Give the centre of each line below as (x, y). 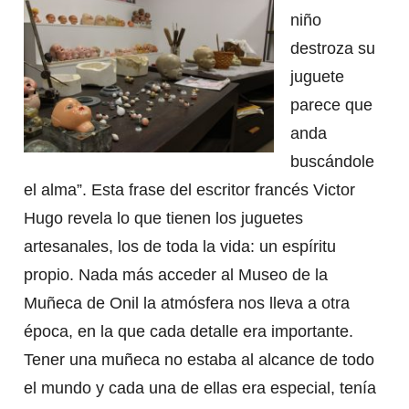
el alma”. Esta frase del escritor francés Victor (189, 189)
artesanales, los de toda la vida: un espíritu (179, 246)
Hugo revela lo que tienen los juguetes (163, 218)
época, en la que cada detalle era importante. (188, 331)
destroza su (332, 48)
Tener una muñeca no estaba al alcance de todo (199, 359)
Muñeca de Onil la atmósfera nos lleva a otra (186, 303)
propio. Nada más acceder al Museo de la (175, 274)
